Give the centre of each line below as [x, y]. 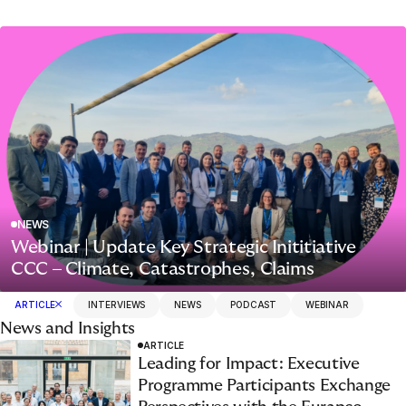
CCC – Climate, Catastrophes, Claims [163, 269]
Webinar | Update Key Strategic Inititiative [184, 247]
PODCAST [253, 304]
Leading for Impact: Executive [249, 363]
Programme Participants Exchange [264, 385]
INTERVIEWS [117, 304]
